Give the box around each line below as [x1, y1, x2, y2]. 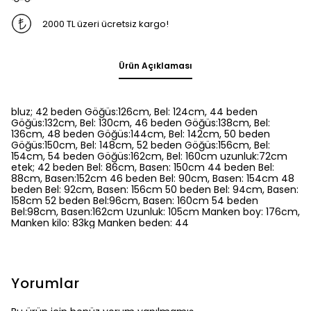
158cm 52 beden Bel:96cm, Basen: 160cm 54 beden [11, 194, 258, 208]
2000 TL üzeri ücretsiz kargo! [42, 17, 169, 31]
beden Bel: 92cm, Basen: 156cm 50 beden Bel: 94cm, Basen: [11, 183, 299, 197]
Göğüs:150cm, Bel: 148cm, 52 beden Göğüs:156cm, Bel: [11, 138, 270, 153]
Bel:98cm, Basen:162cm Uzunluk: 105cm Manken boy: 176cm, [11, 205, 300, 219]
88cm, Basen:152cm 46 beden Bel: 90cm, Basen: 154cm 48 [11, 171, 294, 186]
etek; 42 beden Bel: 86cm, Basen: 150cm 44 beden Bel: [11, 160, 274, 175]
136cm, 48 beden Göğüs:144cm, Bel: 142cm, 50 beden [11, 127, 270, 142]
